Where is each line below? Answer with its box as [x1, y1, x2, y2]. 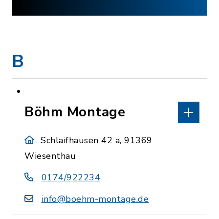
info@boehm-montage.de [41, 193, 149, 205]
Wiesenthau [24, 150, 76, 162]
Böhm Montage [24, 103, 125, 121]
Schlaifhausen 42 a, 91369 [41, 134, 153, 146]
